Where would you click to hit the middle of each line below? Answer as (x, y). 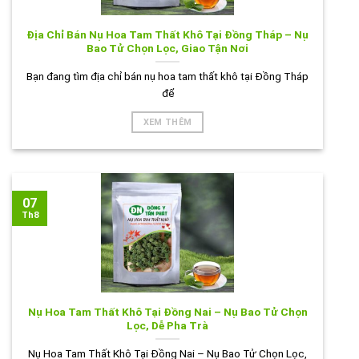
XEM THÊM (167, 123)
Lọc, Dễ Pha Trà (167, 326)
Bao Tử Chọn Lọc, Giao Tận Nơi (167, 48)
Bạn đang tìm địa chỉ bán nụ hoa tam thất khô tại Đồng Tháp (167, 76)
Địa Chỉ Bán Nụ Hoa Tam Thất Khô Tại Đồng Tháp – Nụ (167, 35)
